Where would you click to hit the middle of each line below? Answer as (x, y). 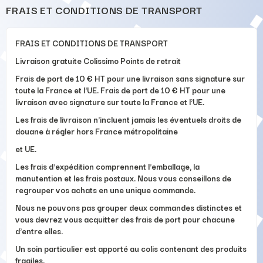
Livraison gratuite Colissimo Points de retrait (98, 60)
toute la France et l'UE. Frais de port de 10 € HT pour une (120, 90)
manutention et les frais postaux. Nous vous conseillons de (123, 178)
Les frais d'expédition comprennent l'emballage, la (107, 166)
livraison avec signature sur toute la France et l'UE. (110, 101)
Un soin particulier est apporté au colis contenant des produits (131, 248)
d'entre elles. (39, 230)
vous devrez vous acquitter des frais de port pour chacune (125, 219)
